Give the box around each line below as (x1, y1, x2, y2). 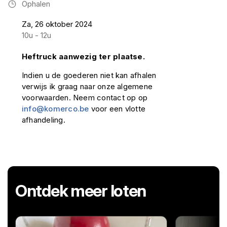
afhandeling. (22, 115, 65, 125)
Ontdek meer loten (15, 181, 146, 201)
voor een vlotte (89, 104, 146, 113)
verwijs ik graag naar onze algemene (22, 82, 153, 91)
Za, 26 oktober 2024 (22, 19, 92, 29)
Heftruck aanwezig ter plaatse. (22, 52, 145, 61)
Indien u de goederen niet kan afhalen (22, 70, 157, 80)
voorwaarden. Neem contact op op (22, 93, 148, 102)
